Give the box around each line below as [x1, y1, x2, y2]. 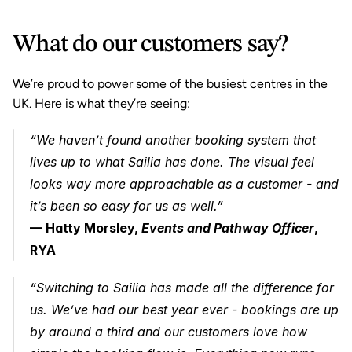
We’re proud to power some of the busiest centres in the [13, 76, 328, 91]
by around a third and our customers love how [30, 324, 307, 339]
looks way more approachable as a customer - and [30, 176, 339, 192]
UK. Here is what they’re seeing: [13, 96, 190, 111]
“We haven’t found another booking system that [30, 132, 316, 148]
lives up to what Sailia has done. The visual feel [30, 154, 314, 170]
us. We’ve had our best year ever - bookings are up [30, 302, 339, 317]
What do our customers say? [13, 32, 288, 57]
